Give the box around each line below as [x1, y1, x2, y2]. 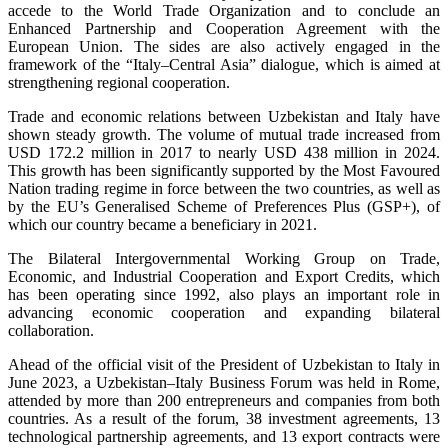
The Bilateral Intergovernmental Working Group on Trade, [8, 250, 440, 267]
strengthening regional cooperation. [8, 74, 230, 91]
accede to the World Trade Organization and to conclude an [8, 2, 440, 19]
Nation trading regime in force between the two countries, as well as [8, 180, 440, 197]
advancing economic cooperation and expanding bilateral [8, 304, 440, 321]
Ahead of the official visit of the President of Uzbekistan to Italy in [8, 356, 440, 373]
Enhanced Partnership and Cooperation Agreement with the [8, 20, 440, 37]
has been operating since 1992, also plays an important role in [8, 286, 440, 303]
